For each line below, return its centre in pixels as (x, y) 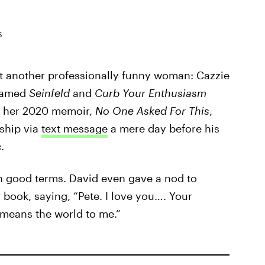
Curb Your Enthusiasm (150, 93)
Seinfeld (49, 93)
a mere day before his (163, 129)
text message (74, 129)
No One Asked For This (152, 111)
